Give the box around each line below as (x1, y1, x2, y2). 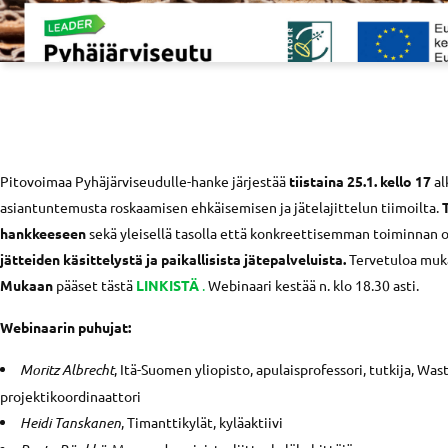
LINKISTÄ (136, 276, 199, 294)
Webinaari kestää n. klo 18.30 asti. (205, 276, 419, 294)
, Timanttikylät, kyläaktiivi (121, 413, 283, 431)
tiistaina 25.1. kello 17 (289, 172, 431, 190)
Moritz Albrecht (20, 360, 114, 379)
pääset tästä (53, 276, 136, 294)
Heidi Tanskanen (20, 413, 121, 432)
